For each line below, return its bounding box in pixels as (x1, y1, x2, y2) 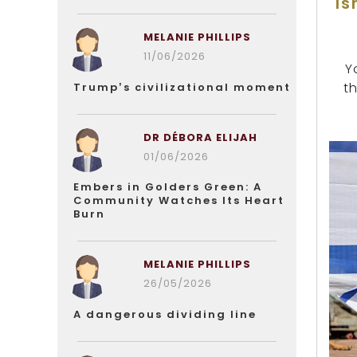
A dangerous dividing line (73, 307, 257, 322)
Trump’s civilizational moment (73, 80, 291, 95)
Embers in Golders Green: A (73, 179, 262, 194)
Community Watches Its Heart (73, 193, 284, 208)
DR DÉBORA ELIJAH (143, 130, 257, 145)
